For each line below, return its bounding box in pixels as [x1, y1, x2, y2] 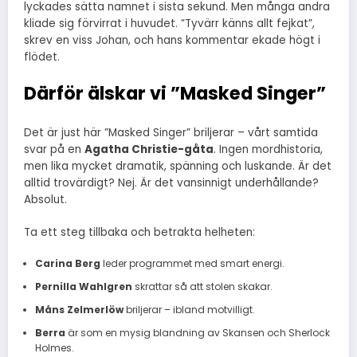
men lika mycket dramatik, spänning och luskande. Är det [24, 159, 331, 175]
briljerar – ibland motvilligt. [123, 302, 255, 316]
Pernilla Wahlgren [34, 279, 132, 293]
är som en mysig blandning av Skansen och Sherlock [65, 325, 330, 339]
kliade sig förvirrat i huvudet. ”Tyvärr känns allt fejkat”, [24, 15, 315, 31]
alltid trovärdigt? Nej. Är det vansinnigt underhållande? [24, 175, 319, 191]
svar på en [24, 142, 84, 158]
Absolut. [24, 192, 67, 208]
